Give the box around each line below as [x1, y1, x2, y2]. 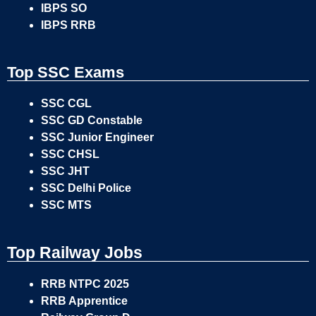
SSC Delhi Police [41, 182, 134, 194]
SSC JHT [41, 165, 92, 177]
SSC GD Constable [41, 114, 142, 126]
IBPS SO [41, 2, 87, 14]
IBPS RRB [41, 19, 99, 31]
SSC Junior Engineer [41, 131, 157, 143]
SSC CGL [41, 97, 92, 109]
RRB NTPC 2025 [41, 278, 129, 290]
